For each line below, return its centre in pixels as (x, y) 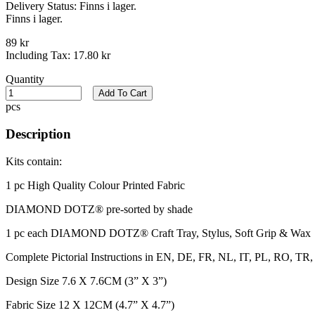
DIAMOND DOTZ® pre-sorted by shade (99, 209)
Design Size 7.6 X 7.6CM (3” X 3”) (86, 281)
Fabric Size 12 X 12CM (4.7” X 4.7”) (90, 304)
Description (38, 134)
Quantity (25, 79)
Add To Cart (123, 94)
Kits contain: (34, 161)
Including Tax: (39, 56)
